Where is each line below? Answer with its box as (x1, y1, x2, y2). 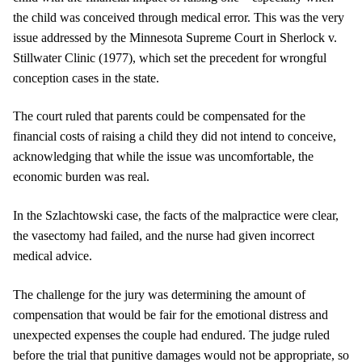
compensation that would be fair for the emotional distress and (13, 307, 328, 322)
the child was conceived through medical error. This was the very (13, 10, 344, 24)
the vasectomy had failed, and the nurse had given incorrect (13, 229, 314, 243)
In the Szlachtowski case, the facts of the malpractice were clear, (13, 208, 339, 223)
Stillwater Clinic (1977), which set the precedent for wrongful (13, 50, 326, 65)
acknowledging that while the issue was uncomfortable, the (13, 149, 314, 164)
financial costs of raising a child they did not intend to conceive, (13, 129, 336, 144)
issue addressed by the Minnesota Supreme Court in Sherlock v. (13, 30, 337, 44)
